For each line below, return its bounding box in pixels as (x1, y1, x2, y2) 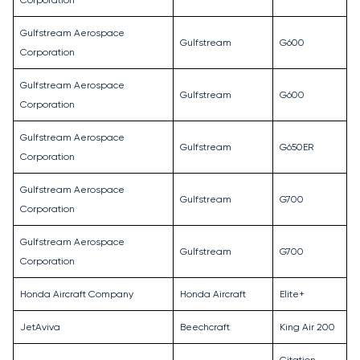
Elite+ (280, 288, 305, 301)
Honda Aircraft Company (20, 288, 133, 301)
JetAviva (20, 321, 60, 333)
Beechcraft (180, 321, 230, 333)
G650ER (280, 141, 313, 153)
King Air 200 (280, 321, 335, 333)
